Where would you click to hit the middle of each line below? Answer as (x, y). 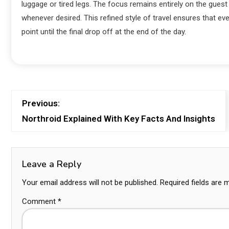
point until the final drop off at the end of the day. (104, 32)
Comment (40, 201)
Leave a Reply (52, 164)
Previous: (41, 103)
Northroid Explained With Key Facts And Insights (119, 119)
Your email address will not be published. (90, 182)
